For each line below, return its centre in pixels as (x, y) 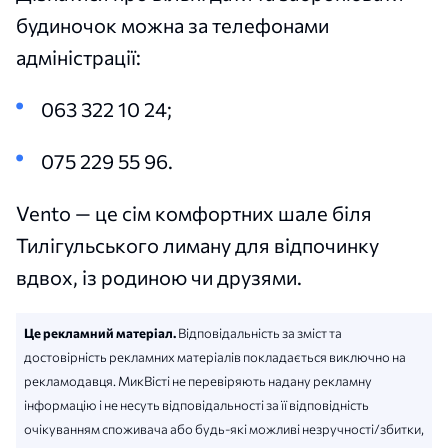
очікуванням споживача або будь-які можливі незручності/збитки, (224, 428)
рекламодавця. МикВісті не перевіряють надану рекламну (198, 380)
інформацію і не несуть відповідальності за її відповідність (196, 404)
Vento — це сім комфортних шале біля (194, 212)
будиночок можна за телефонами (172, 24)
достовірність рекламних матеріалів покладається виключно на (215, 356)
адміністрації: (78, 56)
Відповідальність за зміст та (259, 332)
